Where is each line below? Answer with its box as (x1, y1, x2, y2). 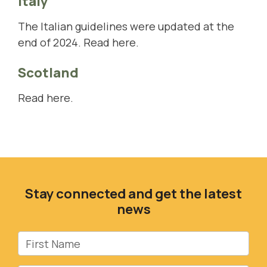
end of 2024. (18, 35, 83, 50)
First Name (18, 232, 73, 247)
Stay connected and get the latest (25, 184, 242, 203)
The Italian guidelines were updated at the (18, 19, 234, 34)
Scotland (18, 63, 79, 82)
